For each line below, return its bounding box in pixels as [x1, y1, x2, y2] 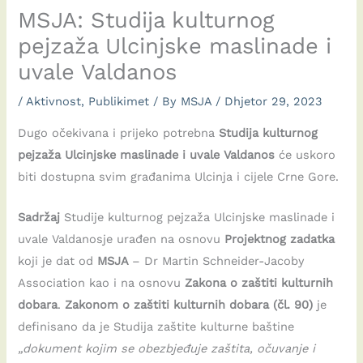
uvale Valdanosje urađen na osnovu [18, 231, 225, 246]
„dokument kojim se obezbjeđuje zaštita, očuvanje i [18, 340, 316, 356]
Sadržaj [18, 209, 61, 224]
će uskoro [275, 147, 336, 162]
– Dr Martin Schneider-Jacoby [132, 253, 305, 268]
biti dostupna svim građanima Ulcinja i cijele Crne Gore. [18, 169, 340, 184]
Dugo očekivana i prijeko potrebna [18, 125, 220, 140]
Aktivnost [26, 94, 82, 109]
